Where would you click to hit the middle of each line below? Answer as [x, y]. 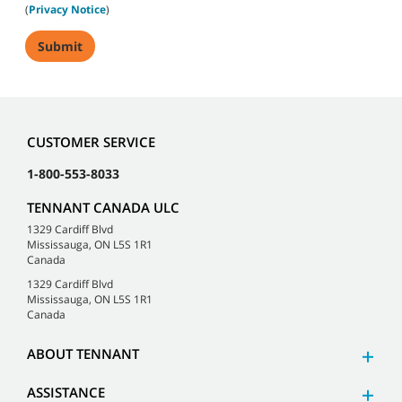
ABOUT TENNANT [83, 353]
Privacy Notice [67, 10]
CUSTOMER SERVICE [91, 141]
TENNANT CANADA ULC [103, 207]
